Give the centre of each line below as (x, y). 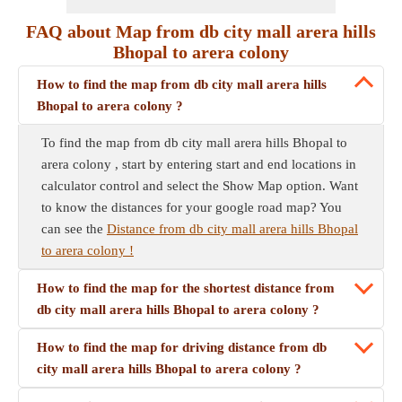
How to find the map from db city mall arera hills (182, 84)
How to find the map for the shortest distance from (186, 288)
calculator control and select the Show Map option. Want (200, 186)
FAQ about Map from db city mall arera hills (201, 31)
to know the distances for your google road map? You (192, 207)
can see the (74, 229)
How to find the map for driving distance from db (182, 347)
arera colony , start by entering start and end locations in (199, 164)
